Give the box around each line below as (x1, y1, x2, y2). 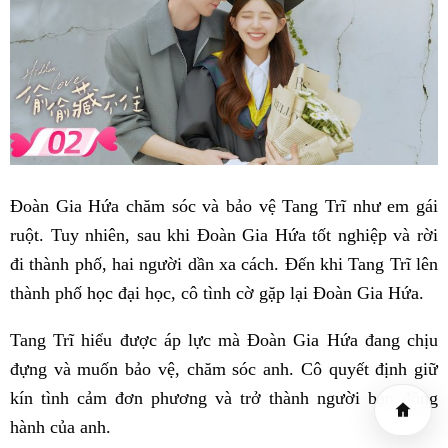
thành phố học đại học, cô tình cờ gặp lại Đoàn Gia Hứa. (10, 283, 424, 304)
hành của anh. (10, 417, 111, 438)
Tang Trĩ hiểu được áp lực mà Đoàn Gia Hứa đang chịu (10, 330, 438, 351)
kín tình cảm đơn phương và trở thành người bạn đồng (10, 388, 438, 409)
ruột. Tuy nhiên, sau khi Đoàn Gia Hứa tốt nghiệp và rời (10, 225, 438, 246)
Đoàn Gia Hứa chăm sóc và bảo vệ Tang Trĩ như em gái (10, 196, 438, 217)
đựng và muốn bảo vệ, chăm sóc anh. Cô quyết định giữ (10, 359, 438, 380)
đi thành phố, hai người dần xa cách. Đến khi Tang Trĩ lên (10, 254, 438, 275)
